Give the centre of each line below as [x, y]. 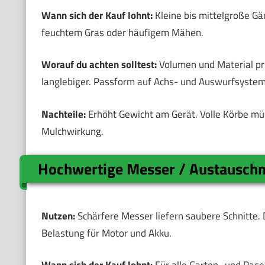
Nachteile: [63, 114]
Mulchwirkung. [72, 131]
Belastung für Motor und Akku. [106, 233]
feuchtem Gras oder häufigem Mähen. [122, 32]
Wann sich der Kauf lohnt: [97, 15]
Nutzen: [58, 216]
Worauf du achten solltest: [99, 65]
